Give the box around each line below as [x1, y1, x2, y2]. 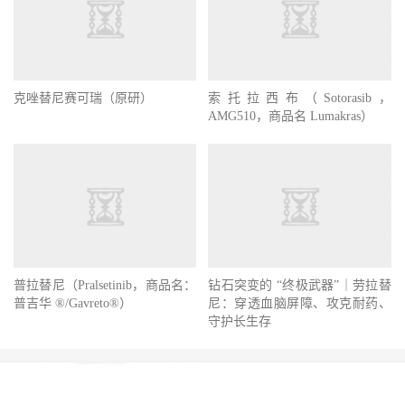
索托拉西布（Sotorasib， [208, 172, 391, 186]
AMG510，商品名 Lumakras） [208, 190, 374, 204]
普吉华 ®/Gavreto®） [14, 378, 132, 392]
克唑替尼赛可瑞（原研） [14, 165, 153, 179]
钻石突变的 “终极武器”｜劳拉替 [208, 360, 391, 374]
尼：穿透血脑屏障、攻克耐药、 [208, 378, 391, 392]
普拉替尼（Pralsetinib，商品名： [14, 360, 197, 374]
